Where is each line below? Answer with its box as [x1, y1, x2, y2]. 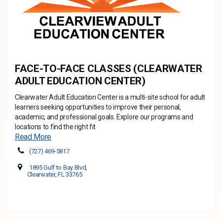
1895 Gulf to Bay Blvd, [29, 164, 87, 171]
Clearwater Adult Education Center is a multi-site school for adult [15, 93, 205, 101]
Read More [15, 132, 52, 142]
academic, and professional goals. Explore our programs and [15, 113, 193, 121]
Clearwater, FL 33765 [18, 171, 82, 178]
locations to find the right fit [15, 123, 96, 131]
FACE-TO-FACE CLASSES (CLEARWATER [15, 63, 202, 74]
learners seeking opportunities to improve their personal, [15, 103, 181, 111]
